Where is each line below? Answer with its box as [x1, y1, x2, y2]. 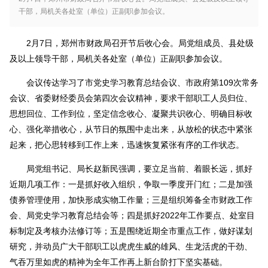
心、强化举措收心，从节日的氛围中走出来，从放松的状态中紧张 [10, 124, 252, 134]
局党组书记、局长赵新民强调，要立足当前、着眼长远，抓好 [26, 163, 252, 173]
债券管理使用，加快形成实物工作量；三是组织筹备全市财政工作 [10, 194, 252, 205]
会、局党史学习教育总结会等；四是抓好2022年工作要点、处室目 [10, 210, 255, 220]
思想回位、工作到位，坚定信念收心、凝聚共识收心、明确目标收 [10, 108, 252, 118]
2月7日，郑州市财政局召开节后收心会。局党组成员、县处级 [26, 38, 254, 48]
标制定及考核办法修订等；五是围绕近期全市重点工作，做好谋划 [10, 226, 252, 236]
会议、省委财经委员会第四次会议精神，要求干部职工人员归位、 [10, 93, 252, 103]
